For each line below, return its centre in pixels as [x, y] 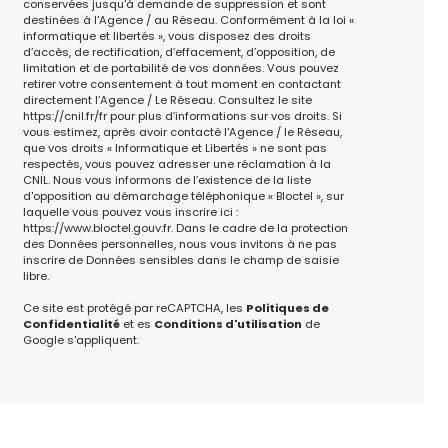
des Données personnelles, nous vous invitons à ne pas [179, 244]
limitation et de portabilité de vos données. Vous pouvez [180, 68]
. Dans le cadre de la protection [259, 228]
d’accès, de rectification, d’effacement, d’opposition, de [178, 52]
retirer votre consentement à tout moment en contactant [181, 84]
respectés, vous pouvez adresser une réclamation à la [176, 164]
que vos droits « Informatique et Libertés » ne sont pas [174, 148]
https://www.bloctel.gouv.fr [96, 228]
